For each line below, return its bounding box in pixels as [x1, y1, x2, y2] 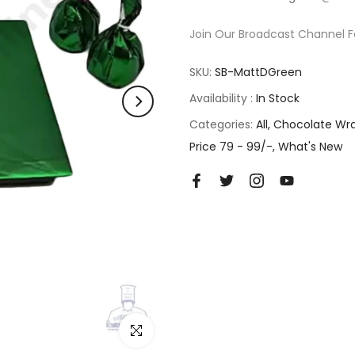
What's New [278, 139, 342, 155]
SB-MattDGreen [215, 64, 302, 80]
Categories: [189, 116, 256, 132]
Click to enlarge [119, 322, 205, 338]
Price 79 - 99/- [189, 139, 273, 155]
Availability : [189, 90, 256, 106]
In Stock [256, 90, 300, 106]
